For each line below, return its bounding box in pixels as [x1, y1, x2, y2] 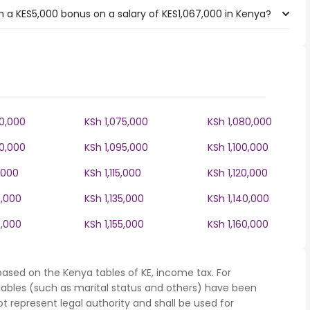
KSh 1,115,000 [84, 166, 141, 180]
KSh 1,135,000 [84, 192, 144, 206]
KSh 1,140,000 [208, 192, 269, 206]
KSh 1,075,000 [84, 115, 148, 129]
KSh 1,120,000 [208, 166, 268, 180]
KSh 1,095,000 [84, 140, 148, 154]
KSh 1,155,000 [84, 217, 144, 231]
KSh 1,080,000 [208, 115, 272, 129]
